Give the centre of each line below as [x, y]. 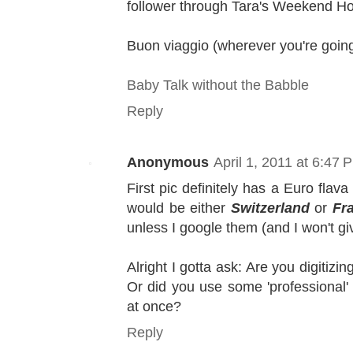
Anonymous [168, 162]
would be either [179, 208]
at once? [154, 307]
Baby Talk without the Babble [218, 85]
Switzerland [270, 208]
